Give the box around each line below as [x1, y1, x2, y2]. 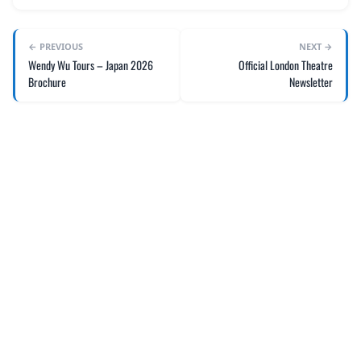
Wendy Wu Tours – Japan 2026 [28, 56, 153, 73]
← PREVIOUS [28, 39, 83, 52]
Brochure [28, 73, 66, 90]
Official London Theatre [239, 56, 333, 73]
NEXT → [299, 39, 333, 52]
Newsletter [289, 73, 333, 90]
